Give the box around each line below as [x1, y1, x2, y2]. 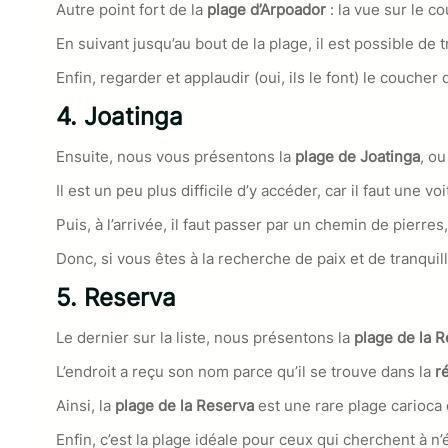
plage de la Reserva [115, 396, 254, 416]
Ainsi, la [56, 396, 115, 416]
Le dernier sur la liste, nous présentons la [56, 327, 350, 347]
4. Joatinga [56, 102, 183, 132]
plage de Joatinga [291, 146, 420, 166]
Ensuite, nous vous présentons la [56, 146, 291, 166]
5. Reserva [56, 283, 176, 313]
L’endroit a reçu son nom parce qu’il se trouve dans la [56, 361, 431, 381]
